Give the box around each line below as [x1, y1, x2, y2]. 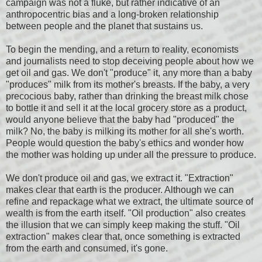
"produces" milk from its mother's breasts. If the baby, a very [6, 80, 250, 90]
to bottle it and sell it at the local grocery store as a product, [6, 103, 247, 113]
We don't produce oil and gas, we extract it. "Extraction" [6, 173, 233, 184]
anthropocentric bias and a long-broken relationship [6, 9, 219, 20]
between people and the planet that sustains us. [6, 21, 203, 32]
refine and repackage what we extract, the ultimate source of [6, 196, 253, 207]
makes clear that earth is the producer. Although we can [6, 185, 234, 195]
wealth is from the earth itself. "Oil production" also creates [6, 208, 246, 219]
